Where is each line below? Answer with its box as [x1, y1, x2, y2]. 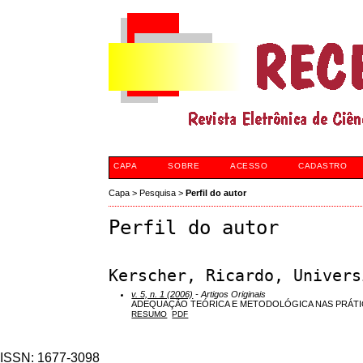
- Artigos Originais [193, 288, 267, 299]
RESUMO [131, 309, 168, 318]
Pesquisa [139, 188, 177, 199]
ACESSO [230, 161, 268, 170]
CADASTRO [298, 161, 348, 170]
